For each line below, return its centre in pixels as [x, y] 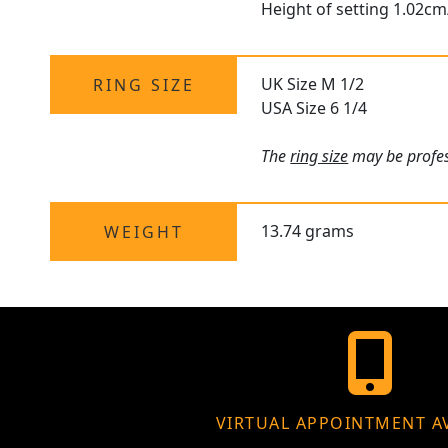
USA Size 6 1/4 [314, 108]
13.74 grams [308, 231]
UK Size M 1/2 [313, 84]
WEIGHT [143, 232]
